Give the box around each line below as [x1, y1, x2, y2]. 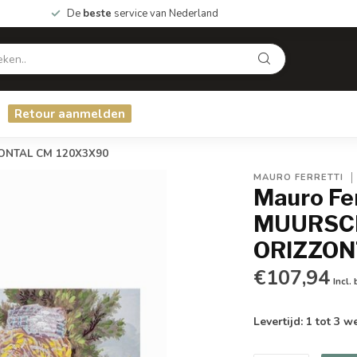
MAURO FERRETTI [253, 171, 344, 183]
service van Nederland [112, 6, 218, 21]
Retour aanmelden [14, 105, 125, 122]
